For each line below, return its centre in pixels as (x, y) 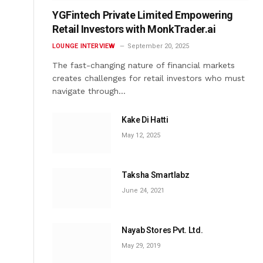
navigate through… (89, 91)
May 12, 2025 (141, 135)
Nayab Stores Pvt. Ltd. (162, 230)
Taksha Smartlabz (156, 175)
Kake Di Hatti (145, 119)
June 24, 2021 (143, 190)
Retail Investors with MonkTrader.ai (134, 29)
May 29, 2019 (141, 245)
